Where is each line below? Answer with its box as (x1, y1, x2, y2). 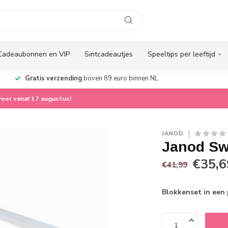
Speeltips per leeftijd (148, 49, 215, 59)
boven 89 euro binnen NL (81, 74, 158, 83)
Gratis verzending (24, 74, 82, 83)
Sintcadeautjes (84, 49, 133, 59)
